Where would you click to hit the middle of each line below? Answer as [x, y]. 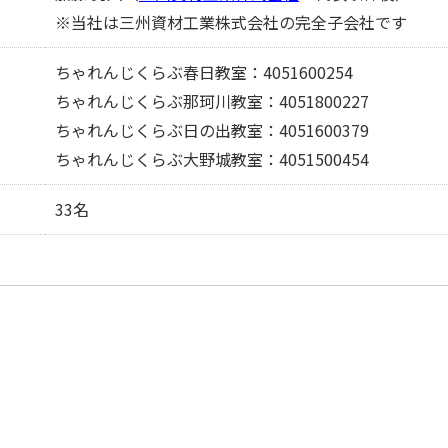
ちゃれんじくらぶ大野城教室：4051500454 [212, 159]
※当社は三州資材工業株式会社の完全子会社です [231, 22]
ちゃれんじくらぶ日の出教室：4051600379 [212, 130]
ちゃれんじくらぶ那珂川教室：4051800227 [212, 101]
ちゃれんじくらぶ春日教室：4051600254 [204, 72]
